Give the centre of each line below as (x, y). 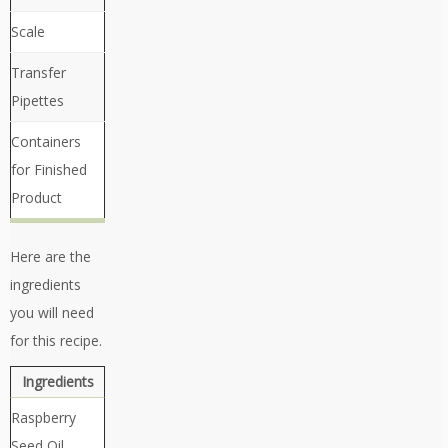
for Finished (49, 170)
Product (36, 198)
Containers (46, 142)
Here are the (50, 257)
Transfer (38, 73)
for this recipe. (56, 341)
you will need (52, 313)
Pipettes (37, 101)
